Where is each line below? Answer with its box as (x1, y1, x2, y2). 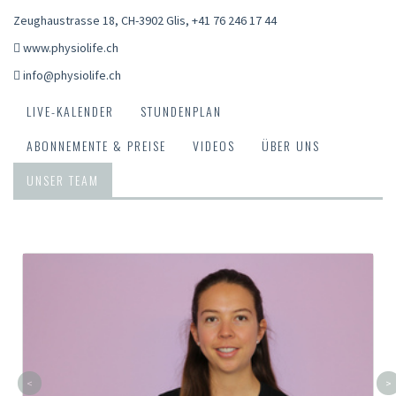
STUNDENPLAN (141, 101, 222, 120)
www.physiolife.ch (23, 39, 118, 56)
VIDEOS (193, 135, 235, 155)
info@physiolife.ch (23, 66, 121, 83)
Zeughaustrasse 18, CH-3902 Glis (13, 11, 186, 28)
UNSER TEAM (27, 170, 99, 189)
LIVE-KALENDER (27, 101, 114, 120)
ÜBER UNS (262, 135, 320, 155)
